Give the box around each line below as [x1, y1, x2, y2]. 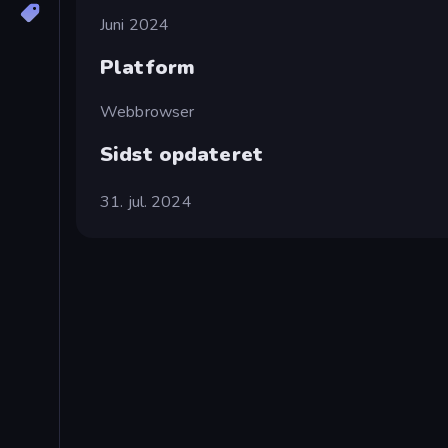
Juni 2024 [100, 13, 170, 36]
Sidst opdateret [100, 140, 263, 168]
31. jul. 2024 [100, 190, 192, 213]
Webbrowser [100, 100, 195, 123]
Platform [100, 54, 196, 82]
